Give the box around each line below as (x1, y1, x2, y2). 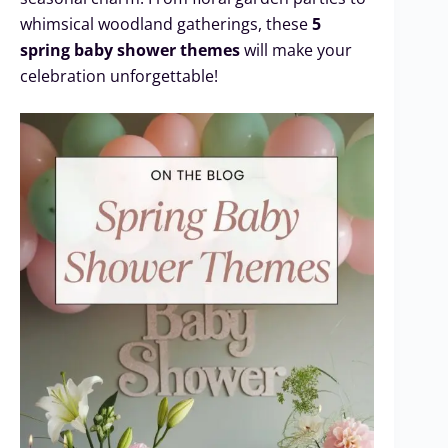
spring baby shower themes (20, 39, 240, 62)
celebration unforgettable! (20, 65, 218, 88)
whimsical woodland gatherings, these (20, 13, 312, 36)
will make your (240, 39, 352, 62)
